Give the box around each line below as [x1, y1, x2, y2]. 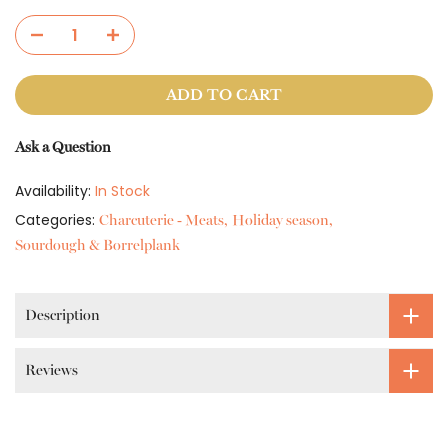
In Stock [95, 181, 150, 201]
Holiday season [232, 211, 329, 229]
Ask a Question [15, 138, 111, 156]
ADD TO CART [166, 86, 282, 104]
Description [25, 306, 100, 324]
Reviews [25, 361, 78, 379]
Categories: [15, 210, 99, 230]
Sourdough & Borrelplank [15, 236, 180, 254]
